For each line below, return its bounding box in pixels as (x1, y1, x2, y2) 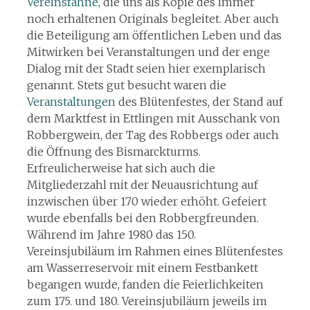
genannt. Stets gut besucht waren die (26, 78, 226, 92)
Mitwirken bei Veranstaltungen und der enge (26, 45, 270, 59)
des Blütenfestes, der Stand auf (115, 95, 283, 109)
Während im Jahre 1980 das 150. (26, 228, 196, 241)
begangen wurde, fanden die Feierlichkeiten (26, 277, 264, 291)
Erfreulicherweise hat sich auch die (26, 161, 215, 175)
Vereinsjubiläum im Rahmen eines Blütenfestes (26, 244, 283, 258)
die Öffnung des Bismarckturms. (26, 145, 201, 158)
